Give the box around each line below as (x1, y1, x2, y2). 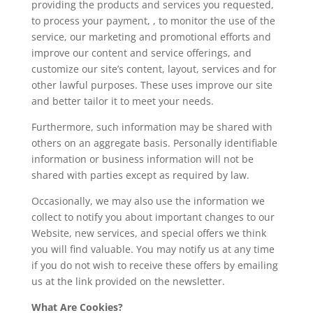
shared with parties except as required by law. (31, 168, 249, 182)
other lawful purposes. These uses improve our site (31, 78, 272, 92)
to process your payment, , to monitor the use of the (31, 14, 275, 28)
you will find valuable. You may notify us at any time (31, 242, 275, 256)
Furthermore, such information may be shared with (31, 120, 272, 134)
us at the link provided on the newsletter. (31, 275, 225, 289)
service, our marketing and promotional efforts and (31, 30, 271, 44)
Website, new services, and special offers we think (31, 226, 266, 240)
